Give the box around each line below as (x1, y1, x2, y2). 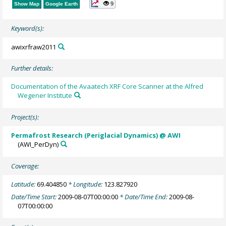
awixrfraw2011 (11, 42, 56, 51)
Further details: (11, 64, 53, 73)
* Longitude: (67, 180, 104, 189)
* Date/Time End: (118, 192, 169, 201)
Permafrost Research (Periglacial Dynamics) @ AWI (11, 131, 181, 140)
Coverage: (11, 161, 39, 171)
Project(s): (11, 112, 39, 122)
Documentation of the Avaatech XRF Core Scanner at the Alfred (11, 82, 204, 91)
